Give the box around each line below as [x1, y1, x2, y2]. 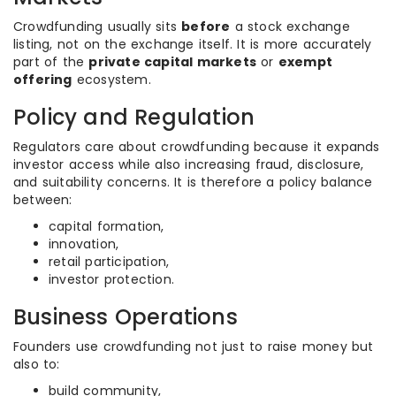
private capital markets [88, 53, 257, 71]
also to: [13, 355, 60, 373]
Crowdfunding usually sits [13, 18, 182, 35]
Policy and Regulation [13, 103, 255, 132]
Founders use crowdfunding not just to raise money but [13, 338, 374, 355]
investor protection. [49, 270, 174, 288]
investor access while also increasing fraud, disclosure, [13, 156, 364, 173]
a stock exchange [230, 18, 350, 35]
